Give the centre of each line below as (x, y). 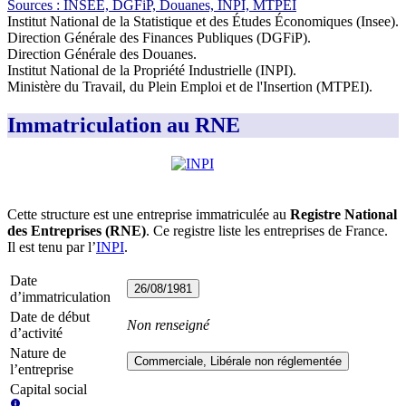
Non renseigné (168, 325)
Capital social (48, 390)
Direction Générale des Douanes (100, 54)
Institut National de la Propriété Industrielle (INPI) (150, 71)
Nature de (38, 353)
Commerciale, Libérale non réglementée (238, 362)
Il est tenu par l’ (52, 247)
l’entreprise (42, 370)
